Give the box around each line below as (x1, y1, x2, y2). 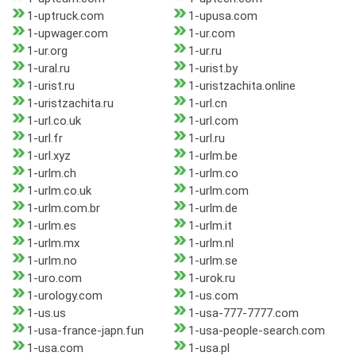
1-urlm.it (188, 219, 232, 234)
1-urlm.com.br (27, 201, 100, 216)
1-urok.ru (188, 271, 235, 286)
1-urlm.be (188, 149, 238, 164)
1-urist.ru (27, 79, 75, 94)
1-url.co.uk (27, 114, 81, 129)
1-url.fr (27, 131, 63, 146)
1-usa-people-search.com (188, 323, 325, 339)
